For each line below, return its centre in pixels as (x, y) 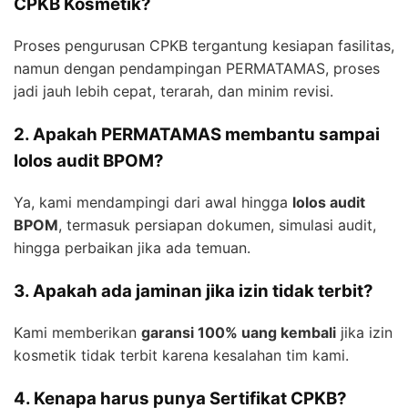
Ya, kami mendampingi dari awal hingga (153, 202)
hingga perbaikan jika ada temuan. (132, 247)
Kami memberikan (77, 332)
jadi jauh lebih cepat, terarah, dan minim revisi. (173, 92)
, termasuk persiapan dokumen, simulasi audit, (217, 224)
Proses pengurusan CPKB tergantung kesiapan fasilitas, (204, 46)
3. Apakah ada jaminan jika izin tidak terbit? (194, 291)
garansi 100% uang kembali (239, 332)
